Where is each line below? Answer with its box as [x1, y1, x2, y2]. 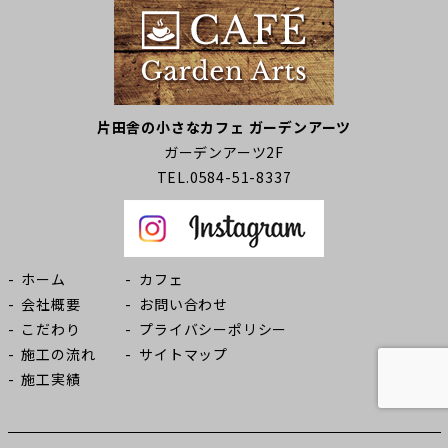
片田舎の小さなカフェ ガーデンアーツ [96, 117, 352, 137]
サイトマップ [139, 344, 228, 364]
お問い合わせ [139, 294, 228, 314]
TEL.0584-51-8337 [156, 167, 292, 187]
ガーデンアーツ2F [163, 142, 285, 162]
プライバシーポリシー [139, 319, 288, 339]
